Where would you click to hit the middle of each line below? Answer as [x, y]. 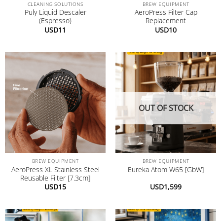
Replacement [166, 21]
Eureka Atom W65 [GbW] [166, 170]
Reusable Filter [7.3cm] [55, 178]
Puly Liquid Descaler [55, 12]
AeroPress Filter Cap [166, 12]
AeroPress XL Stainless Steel [55, 169]
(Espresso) [55, 21]
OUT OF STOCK [166, 108]
